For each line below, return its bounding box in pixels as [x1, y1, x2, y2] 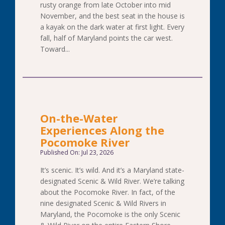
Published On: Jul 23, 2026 [40, 148, 114, 157]
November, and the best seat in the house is [40, 11, 185, 21]
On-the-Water [40, 110, 118, 126]
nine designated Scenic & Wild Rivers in [40, 198, 166, 208]
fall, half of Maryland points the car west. [40, 33, 173, 43]
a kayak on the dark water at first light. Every [40, 22, 184, 32]
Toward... [40, 44, 70, 54]
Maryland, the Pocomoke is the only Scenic [40, 209, 180, 219]
